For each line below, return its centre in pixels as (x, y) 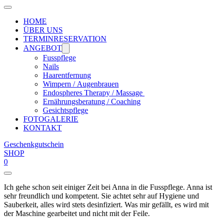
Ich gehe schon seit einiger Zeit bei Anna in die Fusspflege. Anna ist (108, 187)
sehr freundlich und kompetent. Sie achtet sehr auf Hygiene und (101, 196)
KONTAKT (43, 128)
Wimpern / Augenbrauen (81, 84)
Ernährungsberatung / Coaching (92, 101)
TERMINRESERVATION (65, 39)
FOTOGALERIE (51, 119)
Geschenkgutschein (34, 144)
